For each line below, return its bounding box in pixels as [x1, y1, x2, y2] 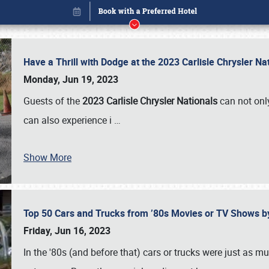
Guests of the [23, 94, 82, 107]
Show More [23, 151, 71, 164]
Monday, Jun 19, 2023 [23, 73, 118, 86]
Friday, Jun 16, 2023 [23, 224, 110, 237]
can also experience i [23, 113, 114, 127]
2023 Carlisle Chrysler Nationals [82, 94, 220, 107]
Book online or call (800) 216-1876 [61, 220, 208, 234]
